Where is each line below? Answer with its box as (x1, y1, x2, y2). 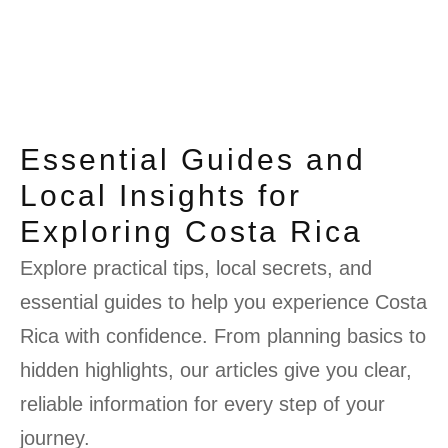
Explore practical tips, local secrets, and (20, 256, 372, 279)
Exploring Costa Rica (20, 214, 363, 248)
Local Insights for (20, 178, 302, 212)
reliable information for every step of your (20, 392, 385, 415)
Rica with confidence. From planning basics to (20, 324, 426, 347)
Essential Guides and (20, 142, 366, 176)
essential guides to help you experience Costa (20, 290, 427, 313)
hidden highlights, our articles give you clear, (20, 358, 412, 381)
